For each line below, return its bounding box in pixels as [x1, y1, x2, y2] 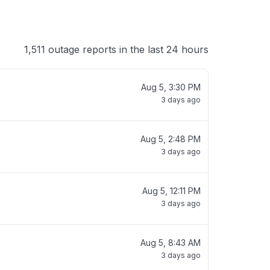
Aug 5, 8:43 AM [140, 237, 201, 248]
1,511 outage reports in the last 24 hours [24, 43, 209, 55]
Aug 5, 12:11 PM [142, 186, 201, 196]
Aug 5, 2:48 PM [140, 134, 201, 144]
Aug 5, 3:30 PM [141, 82, 201, 92]
